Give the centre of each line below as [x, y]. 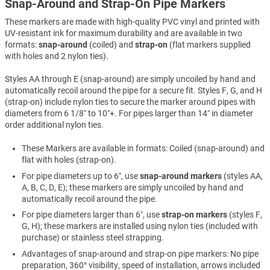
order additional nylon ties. [54, 125]
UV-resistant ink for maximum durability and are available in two [124, 33]
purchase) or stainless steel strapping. [93, 238]
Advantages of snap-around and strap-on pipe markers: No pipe [140, 253]
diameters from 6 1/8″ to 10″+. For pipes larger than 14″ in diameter [129, 114]
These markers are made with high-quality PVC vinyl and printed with [132, 21]
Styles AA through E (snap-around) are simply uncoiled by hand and [130, 79]
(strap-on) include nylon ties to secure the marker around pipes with [130, 102]
